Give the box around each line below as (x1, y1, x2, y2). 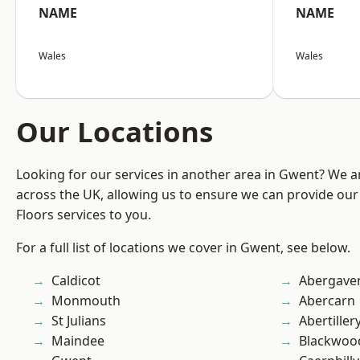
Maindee (51, 332, 104, 350)
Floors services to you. (16, 206, 151, 224)
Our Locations (16, 112, 213, 151)
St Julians (51, 312, 106, 330)
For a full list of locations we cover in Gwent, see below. (16, 239, 350, 257)
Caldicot (51, 272, 100, 290)
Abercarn (299, 292, 355, 310)
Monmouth (51, 292, 121, 310)
